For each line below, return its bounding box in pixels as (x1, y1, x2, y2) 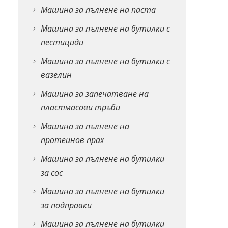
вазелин (40, 69, 72, 80)
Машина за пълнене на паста (40, 4, 156, 15)
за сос (40, 166, 63, 178)
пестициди (40, 36, 83, 48)
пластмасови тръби (40, 101, 120, 113)
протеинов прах (40, 134, 104, 146)
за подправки (40, 199, 92, 211)
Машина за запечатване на (40, 88, 149, 99)
